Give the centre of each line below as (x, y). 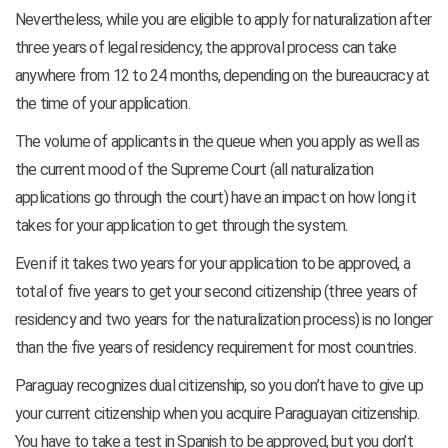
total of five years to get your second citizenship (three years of (216, 292)
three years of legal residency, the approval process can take (206, 48)
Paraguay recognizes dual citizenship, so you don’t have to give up (219, 386)
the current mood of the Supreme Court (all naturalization (194, 170)
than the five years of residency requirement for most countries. (215, 348)
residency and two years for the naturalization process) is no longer (224, 320)
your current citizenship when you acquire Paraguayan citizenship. (217, 414)
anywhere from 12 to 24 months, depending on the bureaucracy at (222, 76)
